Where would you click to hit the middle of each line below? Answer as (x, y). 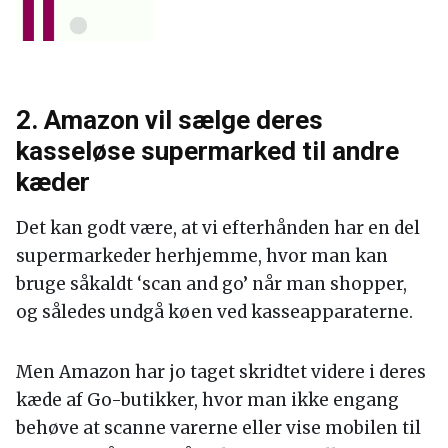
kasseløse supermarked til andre (207, 151)
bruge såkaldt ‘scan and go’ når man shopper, (211, 284)
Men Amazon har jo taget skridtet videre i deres (221, 372)
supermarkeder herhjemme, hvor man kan (202, 256)
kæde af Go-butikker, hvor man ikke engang (207, 400)
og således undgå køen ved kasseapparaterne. (214, 312)
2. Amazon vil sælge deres (169, 120)
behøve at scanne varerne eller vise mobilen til (218, 428)
